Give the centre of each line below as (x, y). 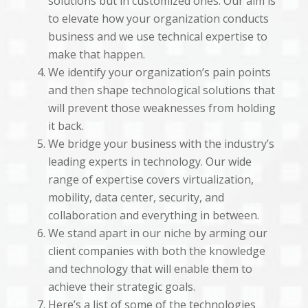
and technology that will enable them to (150, 269)
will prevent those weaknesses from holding (162, 108)
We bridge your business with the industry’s (161, 144)
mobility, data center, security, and (136, 197)
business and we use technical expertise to (157, 36)
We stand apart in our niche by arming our (157, 233)
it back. (66, 126)
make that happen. (96, 54)
